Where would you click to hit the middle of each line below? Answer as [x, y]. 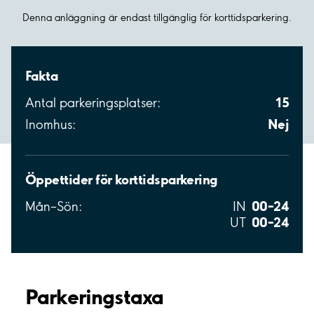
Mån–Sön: [54, 207]
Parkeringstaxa [95, 297]
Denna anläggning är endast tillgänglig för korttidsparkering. [157, 18]
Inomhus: [50, 125]
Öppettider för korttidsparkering [122, 180]
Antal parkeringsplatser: [93, 103]
